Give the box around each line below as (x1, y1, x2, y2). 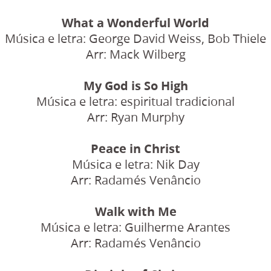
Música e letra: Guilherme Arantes (41, 218, 230, 235)
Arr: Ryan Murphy (87, 108, 184, 125)
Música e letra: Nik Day (71, 155, 200, 172)
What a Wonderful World (62, 14, 209, 31)
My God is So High (83, 77, 188, 94)
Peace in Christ (91, 140, 180, 157)
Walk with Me (94, 203, 177, 220)
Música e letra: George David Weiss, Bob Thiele (5, 30, 266, 47)
